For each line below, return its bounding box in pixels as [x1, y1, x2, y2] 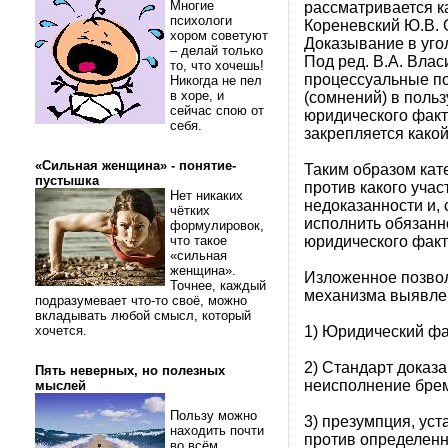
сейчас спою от [170, 103, 264, 118]
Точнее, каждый [170, 278, 266, 293]
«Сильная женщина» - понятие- [35, 158, 236, 173]
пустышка [35, 173, 99, 188]
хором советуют [170, 28, 268, 43]
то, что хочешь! [170, 58, 268, 73]
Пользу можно [170, 408, 257, 423]
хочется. [35, 323, 91, 338]
